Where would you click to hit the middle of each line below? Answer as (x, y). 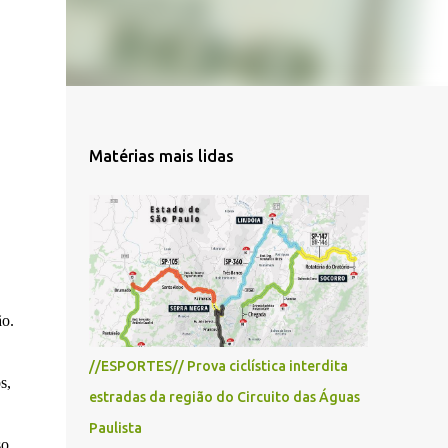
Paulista (115, 428)
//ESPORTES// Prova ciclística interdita (218, 366)
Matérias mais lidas (161, 156)
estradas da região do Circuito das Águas (224, 397)
